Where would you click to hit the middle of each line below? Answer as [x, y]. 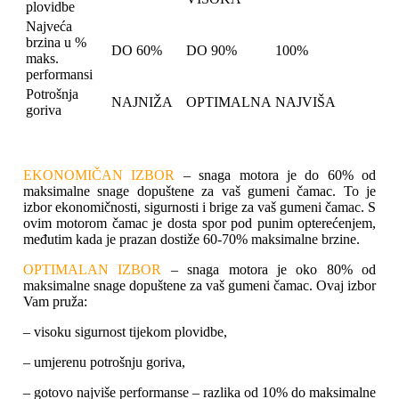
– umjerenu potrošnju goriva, [104, 362]
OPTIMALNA [228, 102]
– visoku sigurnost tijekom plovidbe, [125, 332]
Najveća [49, 27]
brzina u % [56, 43]
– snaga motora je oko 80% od [269, 270]
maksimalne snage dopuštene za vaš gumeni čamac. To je [199, 191]
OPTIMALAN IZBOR [92, 270]
